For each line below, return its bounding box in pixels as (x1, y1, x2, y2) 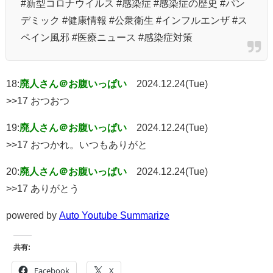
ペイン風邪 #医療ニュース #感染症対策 (21, 32, 193, 42)
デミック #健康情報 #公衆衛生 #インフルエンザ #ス (21, 15, 247, 25)
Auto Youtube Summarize (59, 210, 169, 220)
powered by (6, 210, 59, 220)
